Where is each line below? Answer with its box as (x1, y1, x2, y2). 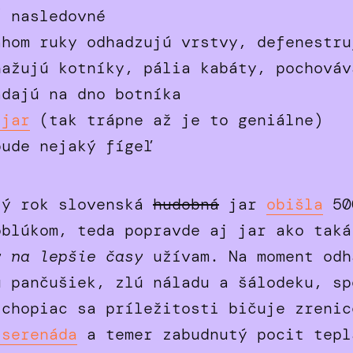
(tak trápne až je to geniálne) (30, 110, 323, 131)
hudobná (153, 193, 219, 214)
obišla (266, 193, 323, 214)
